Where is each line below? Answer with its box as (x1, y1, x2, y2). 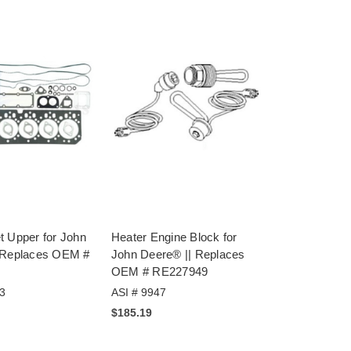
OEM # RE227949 (110, 265, 208, 279)
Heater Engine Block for (110, 230, 237, 244)
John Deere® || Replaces (110, 248, 245, 262)
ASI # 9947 (110, 286, 166, 299)
